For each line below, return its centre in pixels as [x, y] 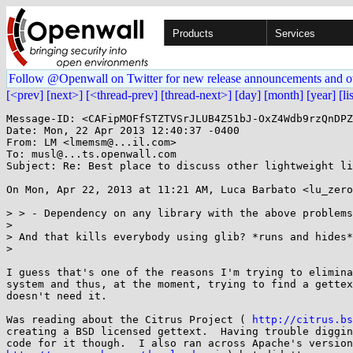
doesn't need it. [57, 296]
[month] [284, 95]
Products [193, 33]
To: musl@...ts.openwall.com [91, 154]
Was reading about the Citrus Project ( [129, 320]
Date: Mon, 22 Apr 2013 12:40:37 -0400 [123, 130]
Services [295, 33]
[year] [321, 95]
